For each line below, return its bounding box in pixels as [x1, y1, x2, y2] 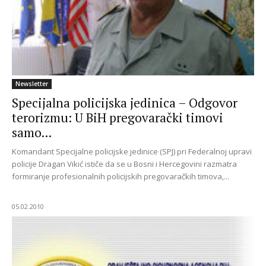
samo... [12, 124, 52, 141]
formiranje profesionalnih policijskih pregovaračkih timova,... [12, 171, 229, 182]
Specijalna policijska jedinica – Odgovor [12, 94, 237, 112]
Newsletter [15, 80, 48, 88]
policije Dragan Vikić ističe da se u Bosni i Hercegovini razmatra [12, 159, 237, 170]
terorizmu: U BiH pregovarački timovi [12, 109, 223, 126]
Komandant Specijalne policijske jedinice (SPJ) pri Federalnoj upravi [12, 146, 252, 157]
